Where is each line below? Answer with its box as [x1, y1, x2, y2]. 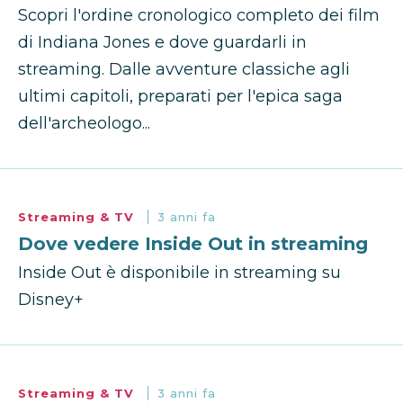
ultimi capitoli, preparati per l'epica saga [18, 86, 343, 107]
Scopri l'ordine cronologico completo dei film [18, 5, 380, 26]
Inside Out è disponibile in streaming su [18, 263, 341, 283]
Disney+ [18, 290, 84, 310]
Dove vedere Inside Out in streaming [18, 233, 368, 255]
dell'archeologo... [18, 113, 150, 134]
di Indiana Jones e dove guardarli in [18, 32, 307, 53]
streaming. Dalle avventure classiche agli [18, 59, 350, 80]
